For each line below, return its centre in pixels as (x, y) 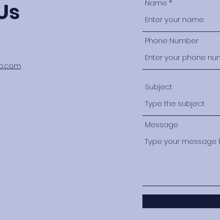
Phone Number (172, 41)
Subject (159, 87)
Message (162, 125)
